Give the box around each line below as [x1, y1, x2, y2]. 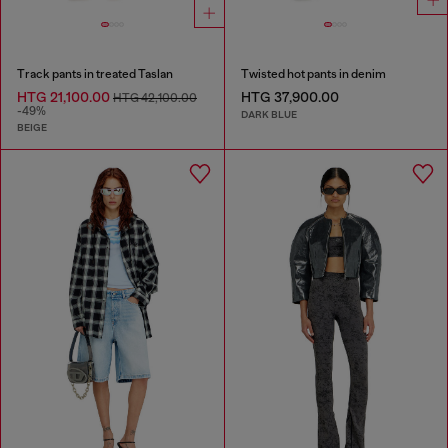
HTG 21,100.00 [17, 88, 113, 105]
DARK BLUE [240, 108, 297, 122]
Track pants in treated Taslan [17, 66, 173, 81]
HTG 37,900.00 [240, 88, 339, 105]
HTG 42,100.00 [113, 90, 197, 105]
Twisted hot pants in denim [240, 66, 386, 81]
